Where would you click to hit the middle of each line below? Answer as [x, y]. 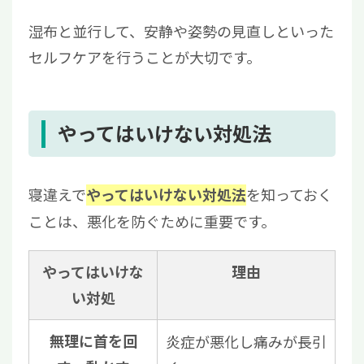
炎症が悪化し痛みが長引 [246, 342]
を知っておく [289, 195]
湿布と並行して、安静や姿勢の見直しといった [181, 31]
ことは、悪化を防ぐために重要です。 [152, 221]
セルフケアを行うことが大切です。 [145, 57]
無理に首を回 [93, 342]
